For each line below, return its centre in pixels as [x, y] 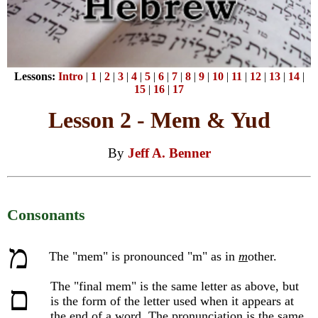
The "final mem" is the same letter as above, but [175, 286]
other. [262, 257]
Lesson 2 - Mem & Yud [159, 120]
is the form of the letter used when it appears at [172, 301]
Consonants [46, 215]
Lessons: [36, 77]
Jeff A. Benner [169, 153]
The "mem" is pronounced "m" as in [144, 257]
